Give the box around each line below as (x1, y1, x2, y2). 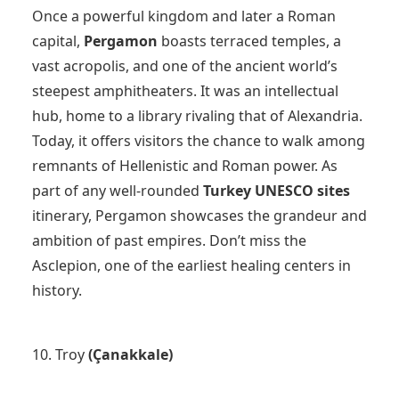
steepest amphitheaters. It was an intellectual (32, 80, 338, 101)
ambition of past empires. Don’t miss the (32, 230, 306, 250)
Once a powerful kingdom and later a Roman (32, 5, 336, 26)
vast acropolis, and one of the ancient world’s (32, 55, 338, 76)
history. (32, 280, 82, 300)
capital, (32, 30, 84, 51)
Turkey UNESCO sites (203, 180, 350, 200)
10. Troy (32, 344, 88, 364)
